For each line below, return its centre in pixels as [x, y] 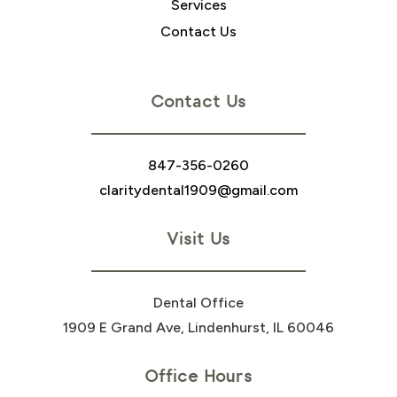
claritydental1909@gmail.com [198, 190]
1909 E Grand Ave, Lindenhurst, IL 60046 [198, 327]
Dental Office [198, 302]
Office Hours [198, 375]
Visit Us [198, 238]
